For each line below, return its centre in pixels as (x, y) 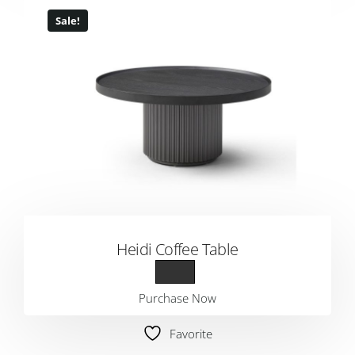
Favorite (191, 334)
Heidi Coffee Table (177, 249)
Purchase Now (177, 298)
